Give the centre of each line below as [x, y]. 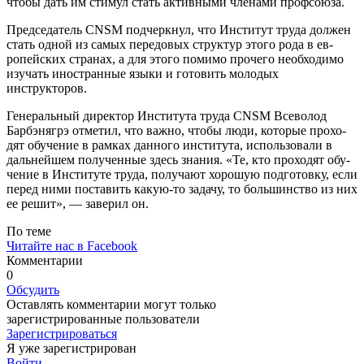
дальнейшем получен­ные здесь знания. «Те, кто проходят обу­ [178, 159]
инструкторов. [47, 88]
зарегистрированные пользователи [103, 318]
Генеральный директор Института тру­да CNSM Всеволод [167, 115]
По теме [29, 231]
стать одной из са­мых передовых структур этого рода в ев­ [170, 44]
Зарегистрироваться [62, 333]
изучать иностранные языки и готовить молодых [143, 73]
